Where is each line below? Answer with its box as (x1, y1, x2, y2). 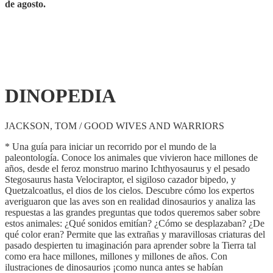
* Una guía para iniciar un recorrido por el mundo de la (5, 141, 216, 152)
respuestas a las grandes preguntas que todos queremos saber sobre (5, 207, 260, 218)
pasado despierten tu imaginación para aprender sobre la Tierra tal (5, 239, 256, 250)
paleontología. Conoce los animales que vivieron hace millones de (5, 152, 258, 163)
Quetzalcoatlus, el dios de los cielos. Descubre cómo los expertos (5, 185, 254, 196)
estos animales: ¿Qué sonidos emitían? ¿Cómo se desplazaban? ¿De (5, 218, 264, 229)
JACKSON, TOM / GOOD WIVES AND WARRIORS (5, 120, 224, 131)
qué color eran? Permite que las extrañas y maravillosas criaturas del (5, 229, 265, 239)
